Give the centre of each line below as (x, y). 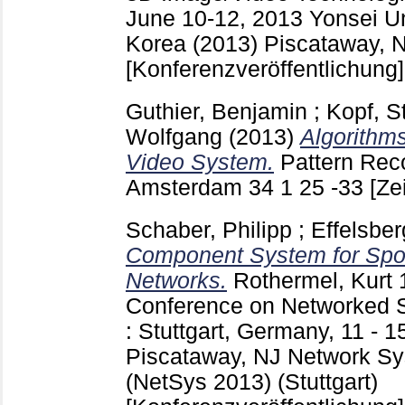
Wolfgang (174, 137)
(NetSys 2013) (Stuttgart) (252, 381)
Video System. (200, 162)
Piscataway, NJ (207, 356)
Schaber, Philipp (209, 230)
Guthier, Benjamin (217, 111)
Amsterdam (187, 187)
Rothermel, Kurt (313, 280)
